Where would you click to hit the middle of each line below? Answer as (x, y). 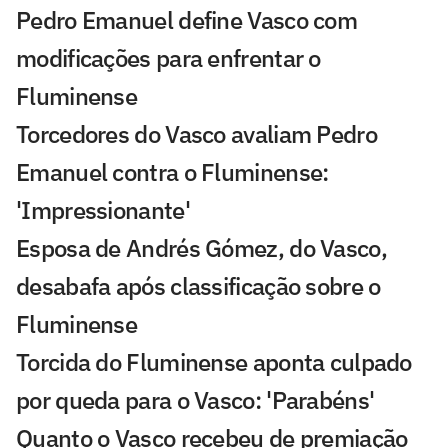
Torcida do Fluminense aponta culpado (214, 361)
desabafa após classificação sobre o (198, 285)
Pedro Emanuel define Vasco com (186, 19)
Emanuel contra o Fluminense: (172, 171)
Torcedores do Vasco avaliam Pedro (196, 133)
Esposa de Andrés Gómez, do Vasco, (201, 247)
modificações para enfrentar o (168, 57)
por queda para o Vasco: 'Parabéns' (195, 399)
